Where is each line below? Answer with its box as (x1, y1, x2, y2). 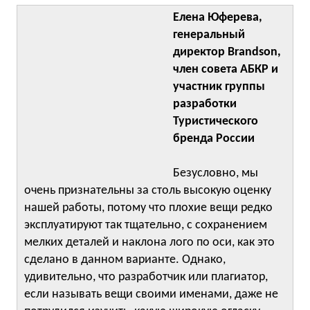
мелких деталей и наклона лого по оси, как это (24, 236, 275, 249)
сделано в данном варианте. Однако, (24, 253, 226, 266)
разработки (173, 98, 237, 111)
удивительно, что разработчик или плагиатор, (24, 271, 268, 284)
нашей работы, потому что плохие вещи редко (24, 201, 273, 215)
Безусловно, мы (173, 167, 258, 180)
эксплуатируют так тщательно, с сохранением (24, 219, 267, 232)
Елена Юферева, (173, 11, 262, 24)
